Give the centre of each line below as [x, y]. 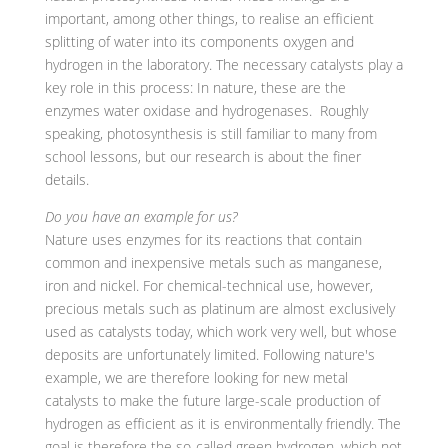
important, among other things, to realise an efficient [209, 19]
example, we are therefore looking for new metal [196, 378]
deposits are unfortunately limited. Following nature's [209, 355]
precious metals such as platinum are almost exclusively [219, 309]
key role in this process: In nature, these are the [195, 88]
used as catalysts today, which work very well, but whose [220, 332]
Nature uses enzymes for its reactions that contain [203, 240]
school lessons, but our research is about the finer [202, 157]
